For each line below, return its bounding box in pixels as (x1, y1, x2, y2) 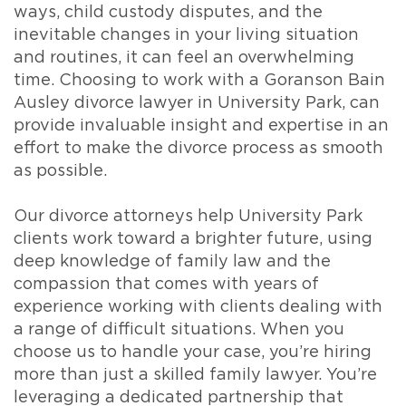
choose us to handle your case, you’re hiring (14, 344, 372, 361)
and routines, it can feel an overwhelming (14, 50, 354, 66)
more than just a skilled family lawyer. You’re (14, 367, 377, 383)
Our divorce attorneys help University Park (14, 208, 362, 225)
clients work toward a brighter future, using (14, 231, 372, 247)
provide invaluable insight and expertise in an (14, 118, 389, 134)
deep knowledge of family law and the (14, 254, 331, 270)
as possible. (14, 163, 107, 179)
